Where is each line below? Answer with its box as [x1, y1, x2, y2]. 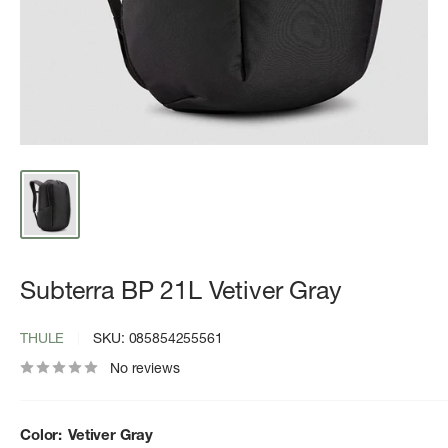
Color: [20, 424, 66, 444]
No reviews [110, 358, 180, 377]
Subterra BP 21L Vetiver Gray [20, 274, 342, 305]
